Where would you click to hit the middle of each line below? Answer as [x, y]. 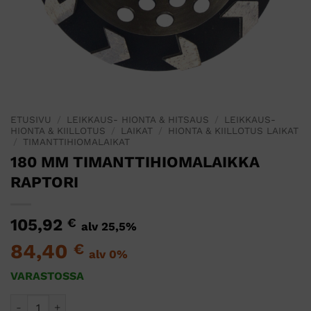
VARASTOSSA [47, 276]
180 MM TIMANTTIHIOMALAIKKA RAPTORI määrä [131, 301]
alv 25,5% [109, 226]
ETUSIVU [31, 119]
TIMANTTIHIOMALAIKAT [77, 141]
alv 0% [108, 254]
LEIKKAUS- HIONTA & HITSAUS [138, 119]
